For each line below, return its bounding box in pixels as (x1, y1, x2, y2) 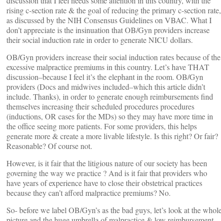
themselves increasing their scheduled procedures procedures (6, 101, 194, 111)
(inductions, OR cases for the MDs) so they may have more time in (6, 111, 213, 121)
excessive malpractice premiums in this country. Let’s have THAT (6, 62, 209, 72)
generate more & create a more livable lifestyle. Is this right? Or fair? (6, 131, 218, 141)
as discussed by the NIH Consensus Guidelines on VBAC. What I (6, 15, 212, 25)
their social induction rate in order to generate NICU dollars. (6, 35, 193, 45)
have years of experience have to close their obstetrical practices (6, 178, 202, 188)
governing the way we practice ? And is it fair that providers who (6, 168, 207, 178)
